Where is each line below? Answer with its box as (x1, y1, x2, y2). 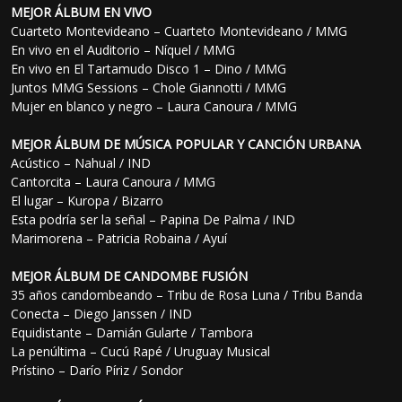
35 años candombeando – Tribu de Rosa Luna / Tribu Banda (11, 286, 363, 304)
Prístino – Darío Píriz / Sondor (11, 362, 184, 380)
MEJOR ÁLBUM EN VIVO (11, 4, 153, 22)
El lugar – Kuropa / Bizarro (11, 192, 164, 210)
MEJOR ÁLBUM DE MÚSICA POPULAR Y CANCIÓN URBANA (11, 135, 362, 153)
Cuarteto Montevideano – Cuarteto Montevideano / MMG (11, 22, 348, 40)
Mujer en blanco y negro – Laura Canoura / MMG (11, 98, 298, 116)
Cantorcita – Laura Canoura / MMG (11, 173, 216, 191)
